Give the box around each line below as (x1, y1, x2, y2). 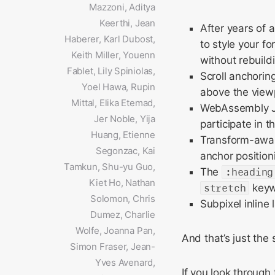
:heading (225, 166, 274, 178)
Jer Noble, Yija (94, 113, 155, 125)
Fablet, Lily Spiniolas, (66, 65, 155, 77)
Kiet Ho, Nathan (89, 177, 155, 188)
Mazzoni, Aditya (89, 1, 155, 13)
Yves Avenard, (95, 257, 155, 268)
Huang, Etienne (90, 129, 155, 141)
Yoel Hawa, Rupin (82, 81, 155, 93)
